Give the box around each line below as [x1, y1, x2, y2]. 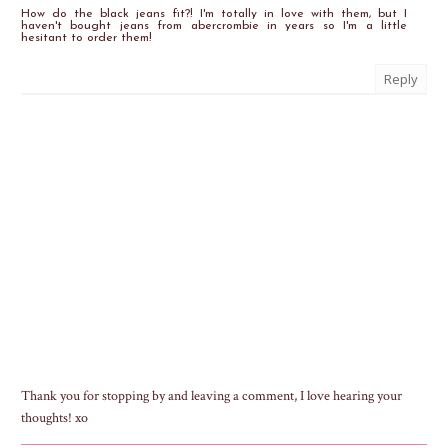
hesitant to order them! [21, 32, 152, 45]
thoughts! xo [21, 409, 88, 428]
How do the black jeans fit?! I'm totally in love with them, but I [21, 8, 407, 21]
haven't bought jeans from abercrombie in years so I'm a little [21, 20, 407, 33]
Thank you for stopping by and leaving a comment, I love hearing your [21, 387, 402, 406]
